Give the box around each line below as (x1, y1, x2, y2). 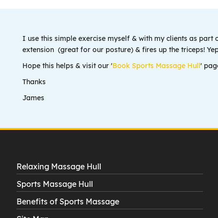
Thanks (22, 77, 46, 86)
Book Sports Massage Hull (112, 61, 201, 70)
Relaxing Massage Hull (16, 162, 101, 171)
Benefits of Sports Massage (16, 197, 119, 206)
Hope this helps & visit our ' (22, 61, 113, 70)
